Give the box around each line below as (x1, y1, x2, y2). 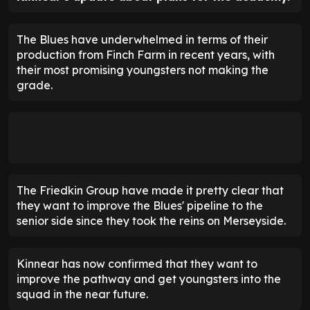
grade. (17, 77, 53, 92)
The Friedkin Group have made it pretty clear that (17, 183, 284, 197)
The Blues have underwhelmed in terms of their (17, 32, 268, 46)
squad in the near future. (17, 286, 148, 301)
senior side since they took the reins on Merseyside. (17, 213, 286, 228)
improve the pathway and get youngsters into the (17, 271, 281, 286)
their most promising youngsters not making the (17, 62, 268, 77)
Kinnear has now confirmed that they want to (17, 256, 257, 271)
